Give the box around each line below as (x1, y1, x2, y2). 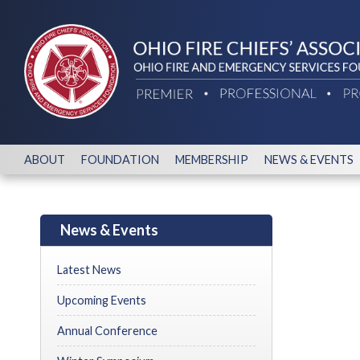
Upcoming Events (57, 293, 146, 307)
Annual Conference (57, 324, 157, 337)
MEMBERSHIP (175, 153, 248, 166)
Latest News (57, 263, 121, 276)
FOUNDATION (81, 153, 159, 166)
